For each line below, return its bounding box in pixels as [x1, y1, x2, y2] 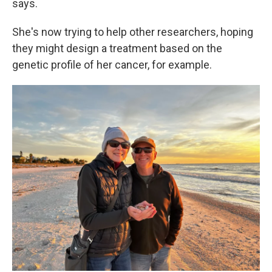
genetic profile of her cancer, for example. [12, 58, 212, 71]
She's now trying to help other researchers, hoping [12, 25, 253, 38]
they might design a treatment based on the [12, 41, 222, 55]
